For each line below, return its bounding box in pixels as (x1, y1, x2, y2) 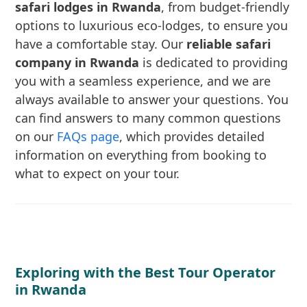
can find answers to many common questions (15, 110, 282, 126)
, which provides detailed (119, 128, 265, 145)
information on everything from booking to (15, 147, 267, 163)
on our (15, 128, 58, 145)
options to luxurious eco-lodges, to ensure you (15, 17, 288, 34)
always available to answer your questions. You (15, 91, 289, 108)
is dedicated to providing (139, 54, 288, 71)
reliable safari (186, 36, 271, 52)
